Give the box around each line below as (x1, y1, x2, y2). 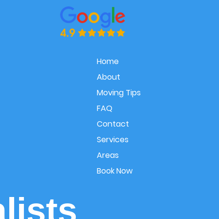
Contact (97, 118, 129, 130)
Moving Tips (97, 87, 141, 98)
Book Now (97, 165, 132, 176)
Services (97, 134, 129, 145)
